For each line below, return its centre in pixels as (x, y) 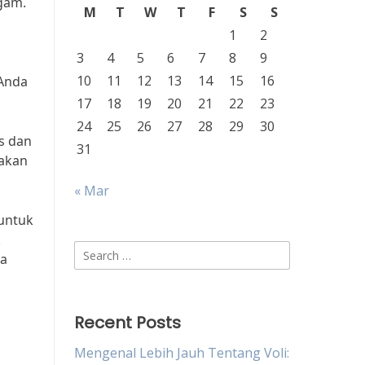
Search (94, 250)
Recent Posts (128, 323)
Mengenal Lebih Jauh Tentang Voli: (182, 353)
